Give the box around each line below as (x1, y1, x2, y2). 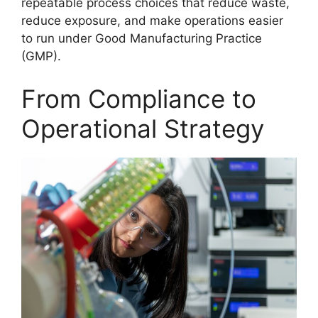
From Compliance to (21, 83, 256, 114)
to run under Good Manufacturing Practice (21, 31, 262, 46)
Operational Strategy (21, 113, 264, 143)
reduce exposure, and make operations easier (21, 13, 283, 28)
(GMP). (21, 49, 61, 64)
